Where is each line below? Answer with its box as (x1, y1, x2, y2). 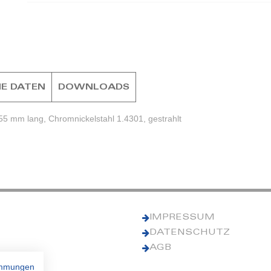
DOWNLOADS (58, 83, 130, 93)
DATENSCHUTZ (149, 228, 230, 237)
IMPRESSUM (149, 213, 215, 222)
